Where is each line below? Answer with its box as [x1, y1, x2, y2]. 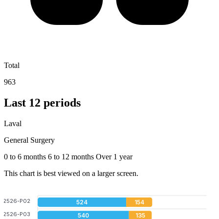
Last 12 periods [4, 96, 81, 109]
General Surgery [4, 135, 55, 144]
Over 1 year [94, 152, 132, 161]
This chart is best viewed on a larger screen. [4, 169, 138, 177]
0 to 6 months [4, 152, 46, 161]
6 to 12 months [46, 152, 94, 161]
